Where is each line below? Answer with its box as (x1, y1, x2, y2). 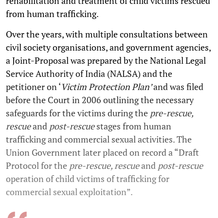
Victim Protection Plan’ (61, 81, 153, 93)
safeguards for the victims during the (6, 107, 150, 119)
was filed (170, 81, 203, 93)
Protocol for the (6, 160, 69, 172)
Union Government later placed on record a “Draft (6, 146, 199, 159)
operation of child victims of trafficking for (6, 173, 169, 185)
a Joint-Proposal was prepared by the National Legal (6, 54, 206, 67)
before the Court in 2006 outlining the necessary (6, 94, 194, 106)
